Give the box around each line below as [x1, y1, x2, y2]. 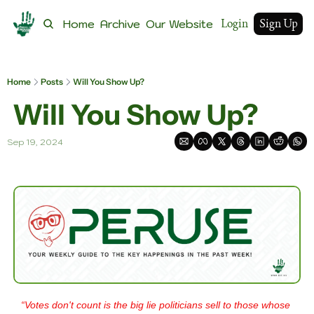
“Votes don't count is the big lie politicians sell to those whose [21, 299, 290, 310]
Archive [100, 17, 140, 31]
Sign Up [259, 16, 297, 31]
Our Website [145, 17, 213, 31]
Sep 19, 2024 [7, 137, 63, 147]
